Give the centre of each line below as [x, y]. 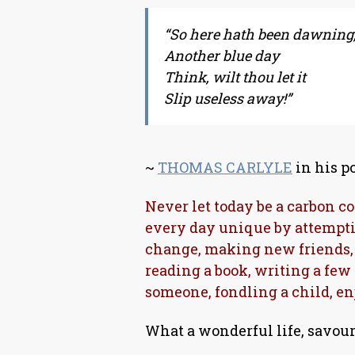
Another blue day [221, 55]
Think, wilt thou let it [235, 77]
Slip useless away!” [228, 98]
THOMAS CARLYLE [225, 167]
